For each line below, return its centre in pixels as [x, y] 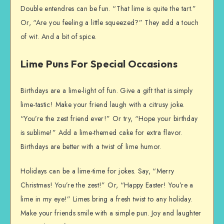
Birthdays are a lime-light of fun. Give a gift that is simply [107, 91]
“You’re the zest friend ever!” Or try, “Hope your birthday [109, 119]
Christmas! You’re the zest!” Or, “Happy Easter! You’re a [107, 185]
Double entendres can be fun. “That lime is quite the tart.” [108, 8]
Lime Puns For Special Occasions [99, 63]
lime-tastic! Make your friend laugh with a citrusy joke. [102, 105]
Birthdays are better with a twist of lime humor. [91, 147]
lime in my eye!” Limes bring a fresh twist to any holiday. [106, 199]
